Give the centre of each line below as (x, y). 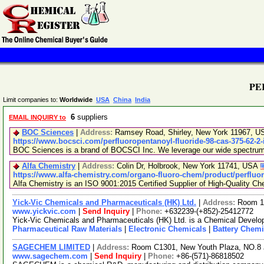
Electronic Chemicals (167, 229)
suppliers (94, 117)
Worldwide (78, 100)
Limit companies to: (31, 100)
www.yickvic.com (44, 211)
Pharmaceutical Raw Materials (67, 229)
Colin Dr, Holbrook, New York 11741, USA (189, 166)
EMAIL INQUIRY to (37, 117)
